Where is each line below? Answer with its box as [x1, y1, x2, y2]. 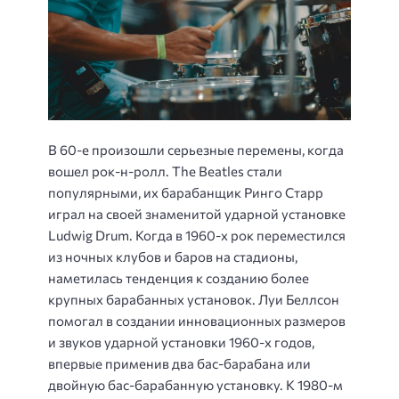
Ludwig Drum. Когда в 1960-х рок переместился [48, 227, 346, 244]
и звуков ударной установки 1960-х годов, [48, 334, 314, 351]
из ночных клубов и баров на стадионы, [48, 248, 297, 265]
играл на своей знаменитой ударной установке [48, 206, 346, 223]
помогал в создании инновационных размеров [48, 313, 346, 330]
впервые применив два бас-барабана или [48, 355, 311, 372]
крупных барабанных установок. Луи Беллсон [48, 291, 339, 308]
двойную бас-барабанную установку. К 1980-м [48, 377, 343, 394]
